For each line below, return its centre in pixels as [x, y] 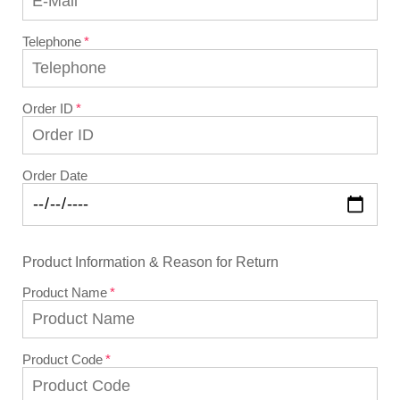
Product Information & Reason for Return [150, 261]
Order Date [55, 175]
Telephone [52, 41]
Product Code [62, 360]
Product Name [65, 293]
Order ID [48, 108]
